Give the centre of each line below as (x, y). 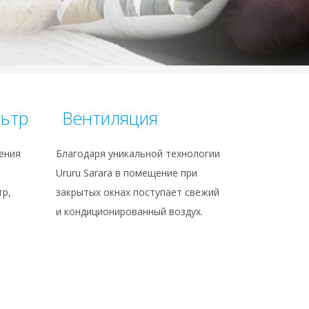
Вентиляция (110, 118)
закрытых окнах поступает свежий (138, 192)
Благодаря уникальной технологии (138, 154)
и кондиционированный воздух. (129, 212)
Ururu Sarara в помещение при (127, 173)
